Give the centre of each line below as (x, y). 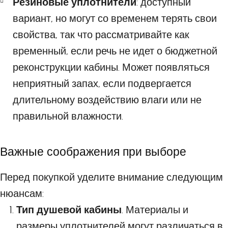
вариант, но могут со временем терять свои (115, 18)
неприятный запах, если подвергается (102, 83)
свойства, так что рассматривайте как (101, 35)
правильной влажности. (68, 116)
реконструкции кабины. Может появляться (111, 67)
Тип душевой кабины (69, 210)
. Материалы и (155, 210)
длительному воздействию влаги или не (107, 100)
